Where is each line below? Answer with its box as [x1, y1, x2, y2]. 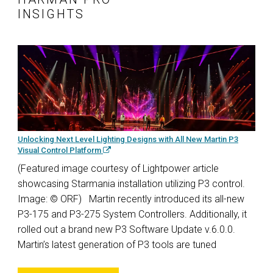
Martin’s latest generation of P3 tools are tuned [18, 238, 216, 250]
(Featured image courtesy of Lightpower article [18, 162, 219, 174]
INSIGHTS [18, 7, 85, 22]
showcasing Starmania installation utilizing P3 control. [18, 177, 245, 190]
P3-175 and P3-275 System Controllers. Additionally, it [18, 208, 247, 220]
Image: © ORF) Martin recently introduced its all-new [18, 193, 244, 205]
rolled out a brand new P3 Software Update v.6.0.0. [18, 223, 235, 235]
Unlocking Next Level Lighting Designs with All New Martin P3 [18, 134, 238, 144]
